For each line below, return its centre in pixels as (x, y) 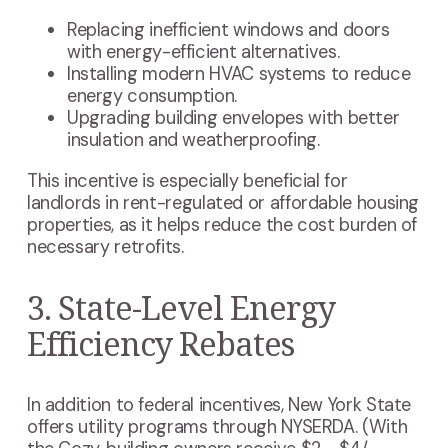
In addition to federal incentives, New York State (219, 404)
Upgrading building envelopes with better (233, 118)
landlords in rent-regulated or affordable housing (223, 202)
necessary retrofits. (105, 246)
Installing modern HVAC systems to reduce (238, 74)
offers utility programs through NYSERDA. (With (217, 426)
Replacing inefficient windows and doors (228, 30)
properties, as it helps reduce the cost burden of (222, 224)
